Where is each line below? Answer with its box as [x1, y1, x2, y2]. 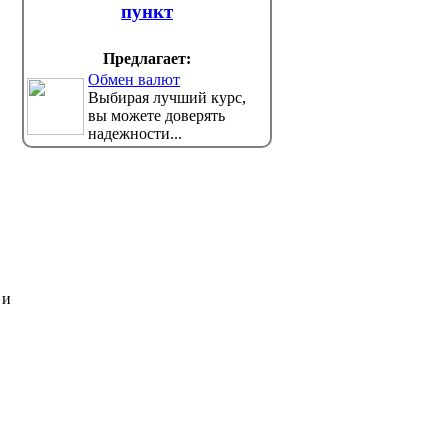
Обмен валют [88, 70, 180, 88]
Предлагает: [103, 49, 191, 67]
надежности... [88, 124, 182, 142]
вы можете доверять [88, 106, 225, 124]
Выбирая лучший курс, [88, 88, 246, 106]
